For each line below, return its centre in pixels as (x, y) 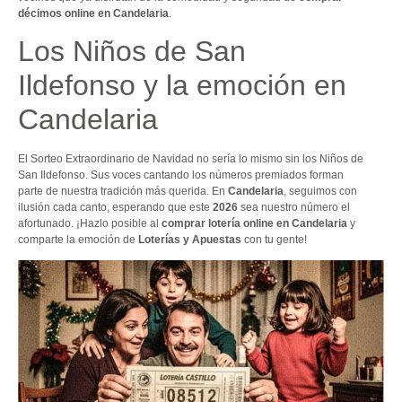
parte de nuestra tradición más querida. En (123, 192)
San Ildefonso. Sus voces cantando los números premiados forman (181, 175)
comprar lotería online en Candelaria (254, 224)
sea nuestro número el (294, 208)
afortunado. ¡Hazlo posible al (90, 224)
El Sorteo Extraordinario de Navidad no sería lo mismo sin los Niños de (191, 159)
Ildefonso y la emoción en (182, 86)
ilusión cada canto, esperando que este (115, 208)
